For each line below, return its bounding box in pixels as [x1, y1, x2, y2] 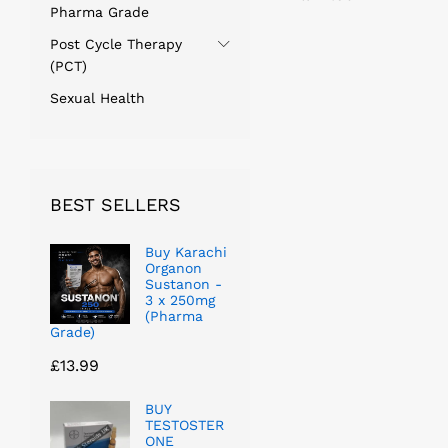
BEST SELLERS [50, 193, 181, 215]
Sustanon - [145, 275, 222, 292]
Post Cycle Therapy [50, 35, 182, 52]
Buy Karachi [145, 243, 227, 260]
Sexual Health [50, 89, 145, 106]
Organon [145, 259, 202, 276]
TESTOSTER [145, 416, 224, 433]
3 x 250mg [145, 291, 215, 308]
